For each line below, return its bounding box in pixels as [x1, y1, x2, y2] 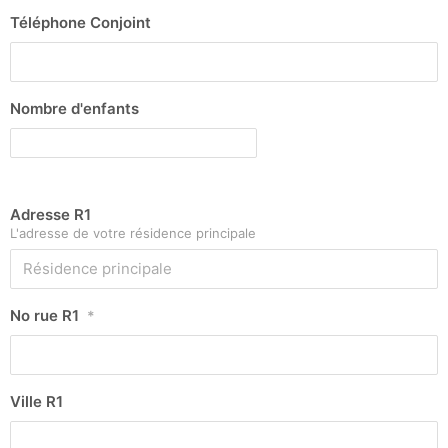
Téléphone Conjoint [10, 13, 151, 33]
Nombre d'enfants [10, 99, 139, 119]
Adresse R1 [10, 204, 91, 224]
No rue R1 [10, 305, 79, 325]
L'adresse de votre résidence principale [10, 224, 256, 241]
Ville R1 [10, 391, 63, 411]
